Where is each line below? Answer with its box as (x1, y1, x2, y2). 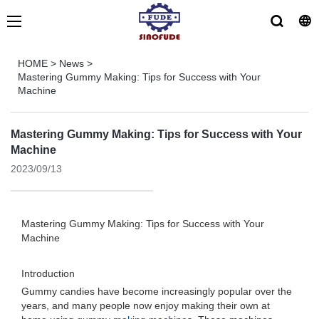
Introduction (21, 268, 75, 279)
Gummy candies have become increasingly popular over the (21, 286, 292, 297)
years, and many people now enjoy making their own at (21, 300, 270, 311)
